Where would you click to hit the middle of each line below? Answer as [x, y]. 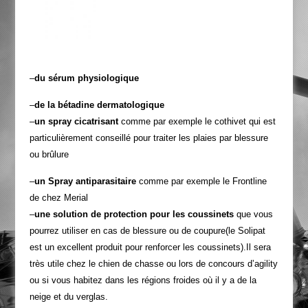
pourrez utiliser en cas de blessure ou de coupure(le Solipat [147, 231]
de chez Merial [58, 198]
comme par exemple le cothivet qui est [197, 122]
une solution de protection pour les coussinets [134, 214]
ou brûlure [49, 155]
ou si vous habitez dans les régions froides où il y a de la [143, 280]
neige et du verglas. [68, 297]
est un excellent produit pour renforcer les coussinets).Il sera [150, 247]
